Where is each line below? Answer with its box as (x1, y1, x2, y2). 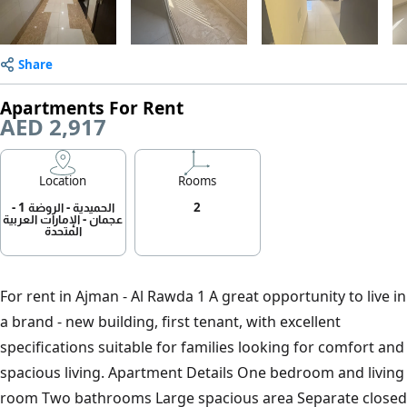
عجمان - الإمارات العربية (3, 211, 124, 228)
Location (39, 173, 87, 190)
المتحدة (44, 223, 82, 240)
